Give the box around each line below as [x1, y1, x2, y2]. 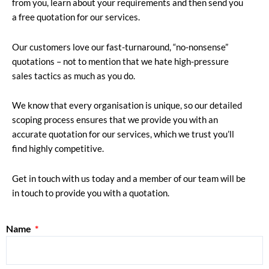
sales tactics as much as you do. [12, 70, 135, 81]
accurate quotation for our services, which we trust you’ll [12, 129, 234, 140]
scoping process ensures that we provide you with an [12, 115, 218, 125]
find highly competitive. [12, 144, 104, 154]
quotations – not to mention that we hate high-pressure [12, 56, 229, 67]
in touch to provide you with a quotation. [12, 187, 171, 198]
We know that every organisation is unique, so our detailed [12, 100, 242, 111]
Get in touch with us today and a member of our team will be [12, 173, 246, 184]
